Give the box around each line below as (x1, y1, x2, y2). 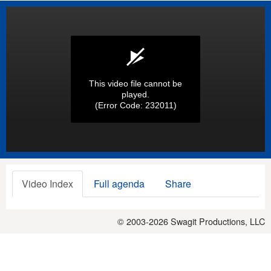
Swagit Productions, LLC (171, 214, 265, 227)
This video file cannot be (89, 79, 182, 88)
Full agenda (94, 176, 145, 191)
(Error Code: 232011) (94, 100, 177, 110)
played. (122, 90, 149, 99)
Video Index (22, 176, 73, 191)
